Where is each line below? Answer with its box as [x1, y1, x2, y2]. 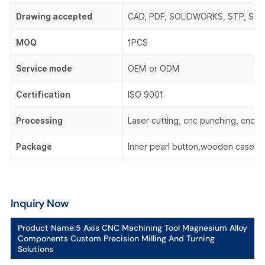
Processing [15, 114, 64, 127]
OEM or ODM [127, 62, 180, 75]
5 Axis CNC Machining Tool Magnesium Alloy [75, 222, 247, 233]
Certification [15, 88, 70, 101]
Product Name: [17, 222, 76, 233]
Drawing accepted [15, 10, 92, 23]
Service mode [15, 62, 72, 75]
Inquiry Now [10, 196, 69, 210]
